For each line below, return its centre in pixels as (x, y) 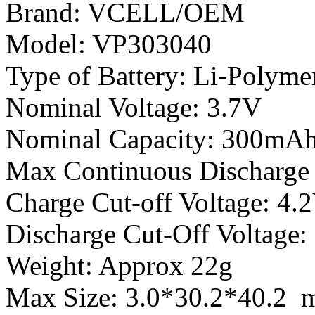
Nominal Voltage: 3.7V (134, 108)
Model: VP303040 (109, 44)
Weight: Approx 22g (119, 266)
